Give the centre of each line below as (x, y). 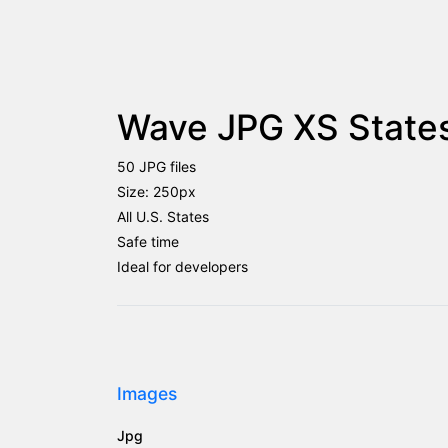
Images (147, 393)
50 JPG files (156, 166)
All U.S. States (163, 216)
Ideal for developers (182, 266)
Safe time (148, 241)
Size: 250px (156, 191)
